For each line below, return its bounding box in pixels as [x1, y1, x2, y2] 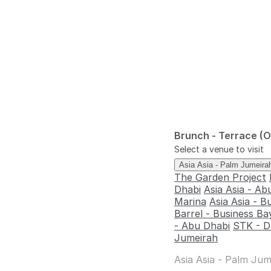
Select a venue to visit [174, 144, 264, 154]
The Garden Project [174, 171, 266, 183]
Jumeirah [174, 232, 218, 244]
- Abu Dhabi [174, 220, 230, 232]
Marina [174, 195, 206, 207]
